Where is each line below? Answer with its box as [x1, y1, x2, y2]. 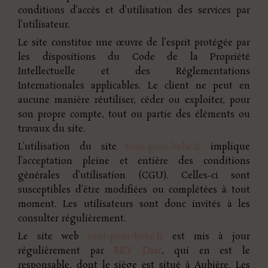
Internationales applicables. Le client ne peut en [18, 79, 250, 92]
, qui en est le [162, 244, 251, 257]
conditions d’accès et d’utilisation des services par [18, 4, 250, 17]
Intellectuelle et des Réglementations [18, 65, 250, 78]
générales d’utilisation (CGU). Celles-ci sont [18, 169, 250, 182]
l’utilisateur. [18, 18, 70, 31]
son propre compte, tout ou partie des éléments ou [18, 108, 250, 121]
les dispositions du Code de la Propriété [18, 50, 250, 63]
